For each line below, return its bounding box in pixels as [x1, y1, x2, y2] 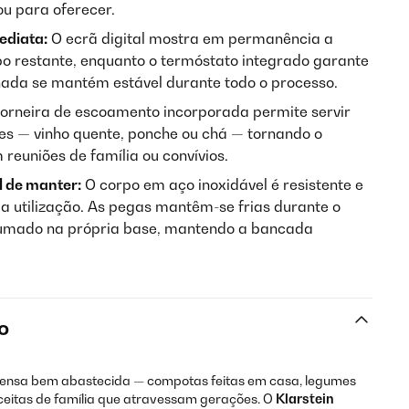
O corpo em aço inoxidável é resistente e [81, 175, 363, 194]
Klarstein [276, 391, 334, 406]
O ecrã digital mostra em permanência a [47, 29, 333, 47]
